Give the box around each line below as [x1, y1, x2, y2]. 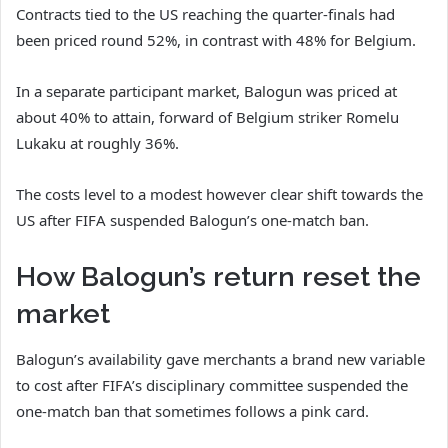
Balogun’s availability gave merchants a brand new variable [16, 348, 425, 369]
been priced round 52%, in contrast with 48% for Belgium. [16, 30, 416, 51]
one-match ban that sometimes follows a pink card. [16, 400, 369, 421]
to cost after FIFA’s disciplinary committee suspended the [16, 374, 408, 395]
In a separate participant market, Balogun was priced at [16, 81, 397, 102]
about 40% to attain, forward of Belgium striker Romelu [16, 107, 399, 128]
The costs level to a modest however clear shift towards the [16, 184, 423, 205]
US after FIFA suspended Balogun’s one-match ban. [16, 210, 369, 231]
